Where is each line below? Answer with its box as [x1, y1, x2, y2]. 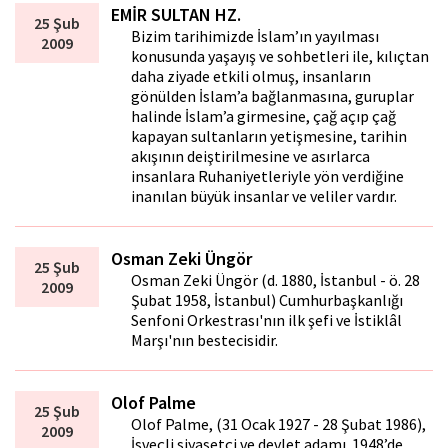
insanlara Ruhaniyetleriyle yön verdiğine [131, 166, 405, 187]
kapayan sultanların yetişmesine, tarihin [131, 126, 408, 147]
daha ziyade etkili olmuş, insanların [131, 66, 372, 87]
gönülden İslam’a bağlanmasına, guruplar [131, 86, 415, 107]
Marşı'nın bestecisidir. [131, 330, 279, 351]
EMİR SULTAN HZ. [111, 3, 242, 27]
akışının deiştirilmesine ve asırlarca [131, 146, 371, 167]
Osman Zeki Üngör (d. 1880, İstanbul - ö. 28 [131, 270, 421, 291]
